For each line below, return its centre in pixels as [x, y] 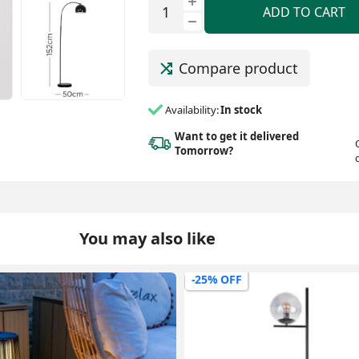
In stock [241, 110]
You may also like [147, 238]
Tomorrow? [204, 150]
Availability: [192, 110]
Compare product [238, 69]
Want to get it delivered [236, 136]
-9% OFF [213, 279]
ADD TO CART [305, 12]
